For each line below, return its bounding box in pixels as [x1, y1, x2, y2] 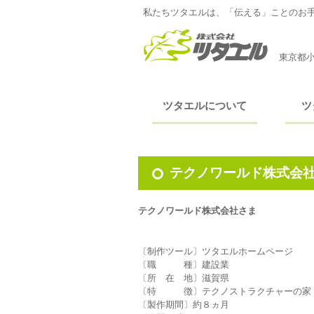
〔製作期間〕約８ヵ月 [138, 299, 229, 310]
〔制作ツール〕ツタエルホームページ [138, 246, 293, 257]
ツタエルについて [163, 100, 247, 111]
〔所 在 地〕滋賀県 [138, 273, 229, 283]
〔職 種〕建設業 [138, 259, 229, 270]
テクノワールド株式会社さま [138, 205, 257, 216]
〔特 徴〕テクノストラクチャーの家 [138, 286, 311, 296]
